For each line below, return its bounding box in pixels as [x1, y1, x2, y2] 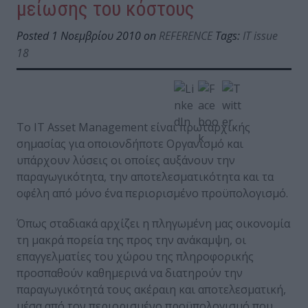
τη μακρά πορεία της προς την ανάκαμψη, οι [16, 232, 246, 248]
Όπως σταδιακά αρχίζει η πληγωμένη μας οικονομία [16, 216, 290, 232]
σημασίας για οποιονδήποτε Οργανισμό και [16, 136, 243, 152]
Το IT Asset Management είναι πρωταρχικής [16, 120, 250, 135]
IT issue [243, 28, 278, 44]
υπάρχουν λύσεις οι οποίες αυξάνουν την [16, 153, 235, 168]
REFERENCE [159, 28, 212, 44]
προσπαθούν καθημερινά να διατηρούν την [16, 265, 243, 281]
